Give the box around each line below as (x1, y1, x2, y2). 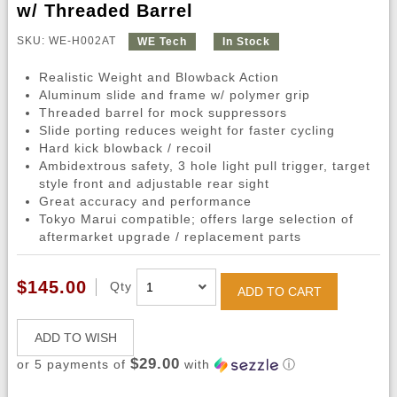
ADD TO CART (237, 284, 322, 300)
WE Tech (136, 35, 187, 48)
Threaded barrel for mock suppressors (38, 105, 287, 121)
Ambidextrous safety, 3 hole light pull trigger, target (38, 159, 370, 174)
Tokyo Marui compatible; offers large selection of (38, 212, 354, 227)
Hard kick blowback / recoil (38, 141, 212, 156)
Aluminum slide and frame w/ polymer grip (38, 88, 310, 103)
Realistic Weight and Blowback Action (38, 70, 279, 85)
